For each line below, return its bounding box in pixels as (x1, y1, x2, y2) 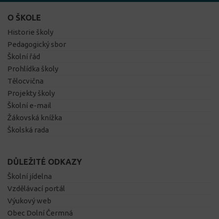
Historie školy (7, 28, 53, 37)
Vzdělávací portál (7, 184, 65, 193)
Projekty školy (7, 89, 55, 98)
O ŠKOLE (7, 13, 41, 22)
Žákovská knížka (7, 113, 62, 122)
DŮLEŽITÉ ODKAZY (7, 157, 82, 167)
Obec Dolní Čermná (7, 209, 73, 218)
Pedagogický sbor (7, 40, 66, 49)
